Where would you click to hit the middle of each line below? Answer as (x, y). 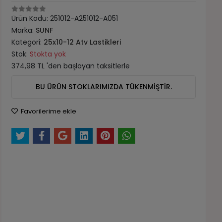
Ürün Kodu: (31, 18)
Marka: (24, 30)
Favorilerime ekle (48, 111)
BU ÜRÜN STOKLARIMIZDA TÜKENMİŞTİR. (104, 87)
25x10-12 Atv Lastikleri (83, 42)
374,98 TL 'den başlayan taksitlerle (71, 66)
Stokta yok (48, 54)
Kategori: (28, 42)
